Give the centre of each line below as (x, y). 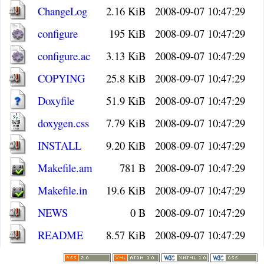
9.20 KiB (126, 145)
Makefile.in (63, 190)
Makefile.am (65, 168)
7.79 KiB (126, 123)
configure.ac (64, 56)
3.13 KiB (126, 56)
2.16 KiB (126, 11)
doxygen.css (64, 123)
